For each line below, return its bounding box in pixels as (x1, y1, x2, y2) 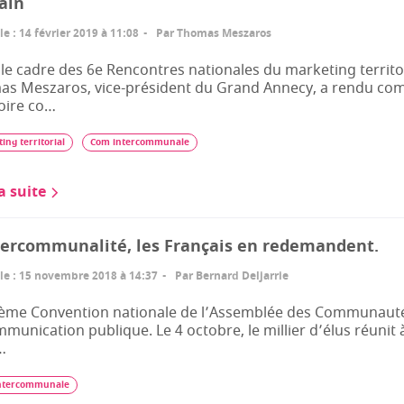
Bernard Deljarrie (196, 268, 289, 284)
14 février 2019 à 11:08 (19, 25, 139, 41)
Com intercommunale (90, 135, 189, 149)
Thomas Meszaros (177, 25, 271, 41)
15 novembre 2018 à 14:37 (19, 268, 158, 284)
